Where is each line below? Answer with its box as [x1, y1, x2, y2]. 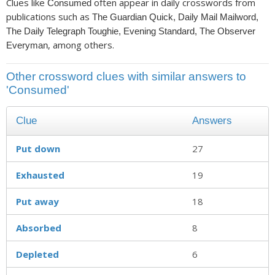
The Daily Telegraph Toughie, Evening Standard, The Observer [6, 26, 255, 37]
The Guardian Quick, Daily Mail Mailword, [92, 12, 258, 23]
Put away [16, 195, 59, 207]
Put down [16, 142, 60, 155]
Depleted [16, 247, 59, 260]
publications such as [6, 10, 92, 23]
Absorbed [16, 221, 61, 234]
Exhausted [16, 168, 64, 181]
